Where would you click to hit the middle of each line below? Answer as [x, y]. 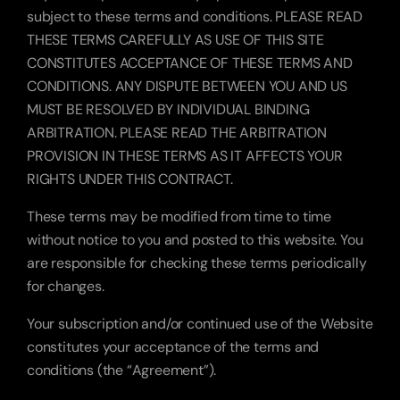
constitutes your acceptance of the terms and [173, 347]
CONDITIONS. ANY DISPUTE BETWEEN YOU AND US [187, 86]
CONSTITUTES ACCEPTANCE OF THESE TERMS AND [190, 63]
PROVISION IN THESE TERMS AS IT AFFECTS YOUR [185, 156]
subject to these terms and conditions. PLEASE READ [195, 17]
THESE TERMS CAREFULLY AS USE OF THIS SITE [175, 40]
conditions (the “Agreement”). [122, 370]
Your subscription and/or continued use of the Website [200, 324]
